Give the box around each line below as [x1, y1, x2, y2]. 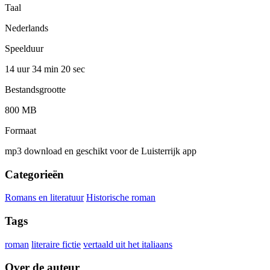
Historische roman [86, 192, 155, 203]
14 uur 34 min [5, 63, 61, 74]
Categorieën [5, 168, 64, 181]
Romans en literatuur [5, 192, 84, 203]
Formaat [5, 125, 36, 136]
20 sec [61, 63, 85, 74]
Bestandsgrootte [5, 84, 66, 95]
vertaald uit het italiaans [83, 239, 172, 250]
